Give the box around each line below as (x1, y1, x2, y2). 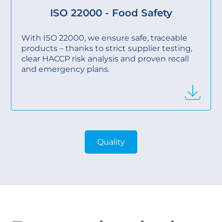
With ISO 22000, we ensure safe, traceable (21, 33, 188, 43)
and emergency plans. (21, 64, 110, 74)
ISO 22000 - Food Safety (50, 7, 172, 19)
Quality (97, 137, 125, 147)
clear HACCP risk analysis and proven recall (21, 54, 189, 64)
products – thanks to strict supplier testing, (21, 44, 193, 54)
